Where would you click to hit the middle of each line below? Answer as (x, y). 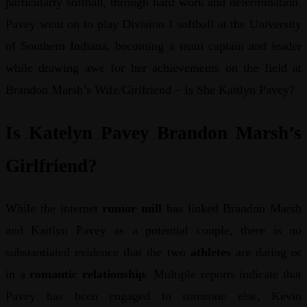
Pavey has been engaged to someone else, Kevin (153, 296)
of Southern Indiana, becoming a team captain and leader (153, 46)
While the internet (54, 209)
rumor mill (132, 209)
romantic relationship (88, 274)
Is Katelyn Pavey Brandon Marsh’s (153, 133)
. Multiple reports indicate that (224, 274)
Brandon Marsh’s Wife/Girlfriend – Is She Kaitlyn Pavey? (150, 90)
